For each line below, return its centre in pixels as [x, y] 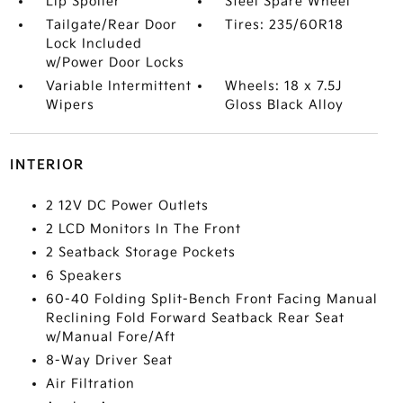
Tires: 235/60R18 [285, 25]
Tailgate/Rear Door [111, 25]
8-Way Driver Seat [109, 360]
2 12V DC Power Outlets [127, 206]
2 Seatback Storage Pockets [140, 252]
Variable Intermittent [118, 86]
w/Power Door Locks [115, 63]
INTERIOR [47, 165]
